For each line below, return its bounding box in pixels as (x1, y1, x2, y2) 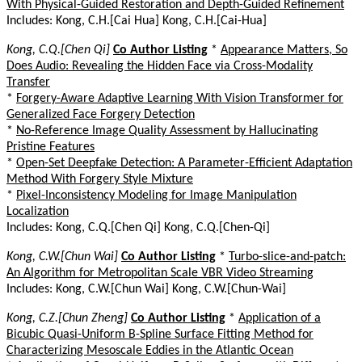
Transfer (6, 75, 50, 89)
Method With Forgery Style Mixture (6, 172, 193, 186)
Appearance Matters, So (221, 43, 347, 57)
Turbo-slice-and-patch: (229, 250, 346, 263)
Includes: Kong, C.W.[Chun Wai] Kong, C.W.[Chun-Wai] (6, 282, 286, 296)
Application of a (238, 311, 321, 325)
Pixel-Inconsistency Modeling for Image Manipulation (16, 188, 297, 202)
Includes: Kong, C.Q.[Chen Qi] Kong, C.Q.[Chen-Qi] (6, 221, 270, 234)
